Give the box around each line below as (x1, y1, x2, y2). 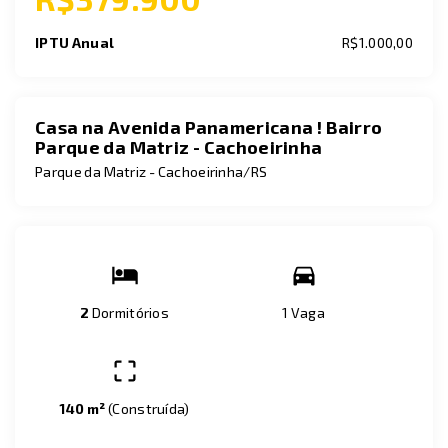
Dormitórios (89, 304, 170, 321)
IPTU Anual (35, 34, 115, 51)
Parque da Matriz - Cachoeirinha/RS (35, 163, 268, 180)
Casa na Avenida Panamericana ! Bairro (35, 116, 383, 138)
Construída (112, 400, 185, 417)
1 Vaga (281, 304, 326, 321)
